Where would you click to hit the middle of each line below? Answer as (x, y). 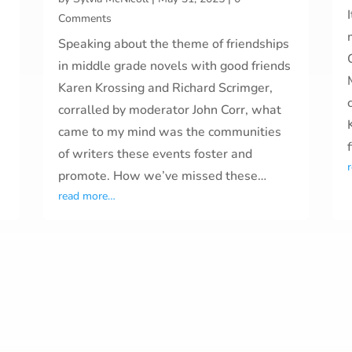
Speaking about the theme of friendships (173, 44)
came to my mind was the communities (169, 132)
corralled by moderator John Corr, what (169, 110)
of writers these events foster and (155, 154)
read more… (86, 196)
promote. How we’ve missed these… (162, 176)
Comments (84, 19)
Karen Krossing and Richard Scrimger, (165, 88)
